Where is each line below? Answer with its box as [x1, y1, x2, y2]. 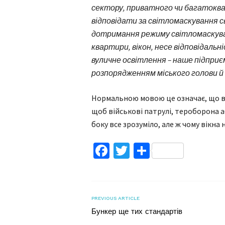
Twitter [130, 141, 178, 161]
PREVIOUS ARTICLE [91, 195, 140, 201]
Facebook [109, 141, 174, 161]
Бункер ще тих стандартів [91, 207, 182, 216]
